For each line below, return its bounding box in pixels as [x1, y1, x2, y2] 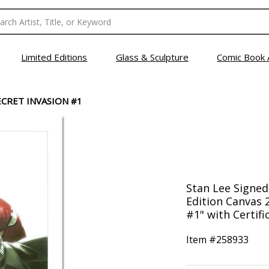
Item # [186, 233, 216, 246]
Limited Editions [21, 51, 88, 63]
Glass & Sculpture [115, 51, 189, 63]
